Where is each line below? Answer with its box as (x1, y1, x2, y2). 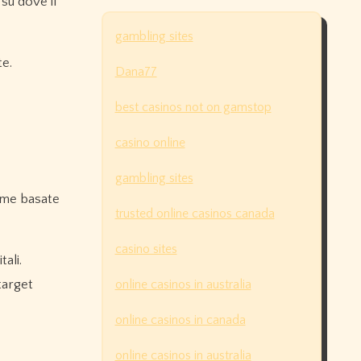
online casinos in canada (114, 313, 246, 328)
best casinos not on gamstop (114, 100, 272, 115)
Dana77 (114, 64, 157, 80)
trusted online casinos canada (114, 206, 275, 222)
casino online (114, 135, 185, 151)
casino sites (114, 242, 177, 257)
